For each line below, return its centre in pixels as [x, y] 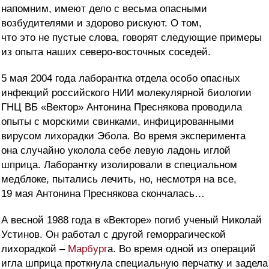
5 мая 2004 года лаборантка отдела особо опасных [121, 79]
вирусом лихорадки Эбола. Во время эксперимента [123, 136]
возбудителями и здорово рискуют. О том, [101, 23]
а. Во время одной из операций [182, 249]
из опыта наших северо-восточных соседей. [106, 52]
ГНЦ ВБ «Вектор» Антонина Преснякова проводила [122, 107]
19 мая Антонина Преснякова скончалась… [103, 194]
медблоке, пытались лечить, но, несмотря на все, [119, 180]
